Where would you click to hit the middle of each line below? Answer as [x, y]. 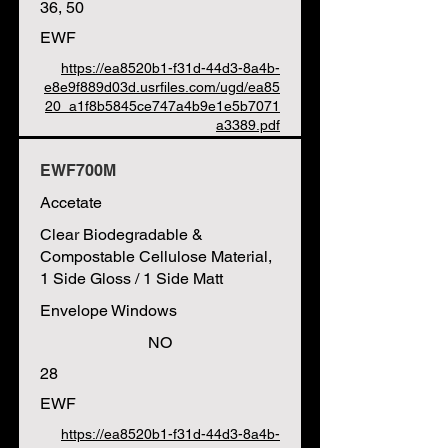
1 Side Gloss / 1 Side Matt [131, 278]
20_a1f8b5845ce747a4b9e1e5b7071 [162, 106]
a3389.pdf [248, 125]
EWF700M [78, 170]
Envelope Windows [108, 310]
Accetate [71, 202]
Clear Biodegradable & [121, 234]
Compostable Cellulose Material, [156, 256]
